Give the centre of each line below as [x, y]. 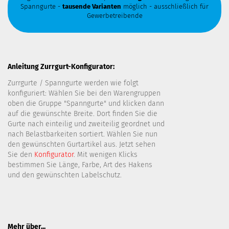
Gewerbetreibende [114, 16]
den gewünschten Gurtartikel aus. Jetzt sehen [82, 144]
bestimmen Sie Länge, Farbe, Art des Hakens [80, 165]
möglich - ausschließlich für [165, 7]
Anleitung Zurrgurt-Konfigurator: [61, 67]
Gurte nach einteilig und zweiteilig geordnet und [86, 124]
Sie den [21, 155]
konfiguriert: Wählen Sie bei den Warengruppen [84, 93]
